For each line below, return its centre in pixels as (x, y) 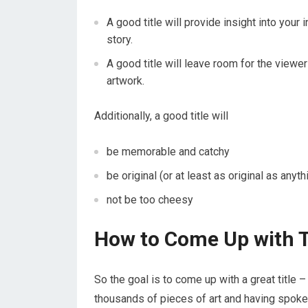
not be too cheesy (150, 199)
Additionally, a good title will (161, 115)
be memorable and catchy (168, 151)
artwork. (125, 80)
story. (120, 39)
